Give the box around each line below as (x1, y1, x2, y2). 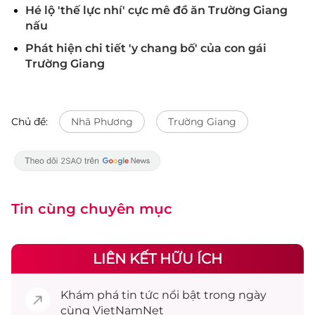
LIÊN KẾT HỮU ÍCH (93, 250, 222, 267)
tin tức (122, 288, 159, 302)
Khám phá (60, 288, 122, 302)
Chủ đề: (11, 115, 48, 128)
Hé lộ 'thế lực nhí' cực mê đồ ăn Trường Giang (25, 4, 288, 17)
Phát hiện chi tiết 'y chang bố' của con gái (25, 41, 266, 55)
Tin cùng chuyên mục (11, 200, 172, 217)
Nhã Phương (71, 115, 133, 128)
